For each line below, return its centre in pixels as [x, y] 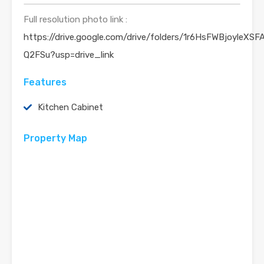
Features [45, 82]
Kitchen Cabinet [70, 107]
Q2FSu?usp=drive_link [69, 55]
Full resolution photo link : [75, 19]
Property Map [55, 138]
